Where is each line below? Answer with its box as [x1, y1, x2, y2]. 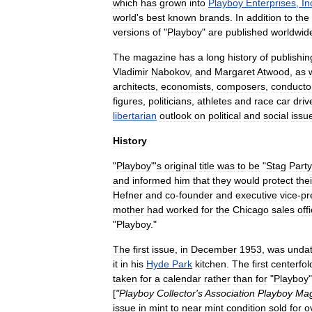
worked [166, 204, 198, 215]
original [164, 160, 196, 171]
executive [235, 189, 277, 201]
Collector [157, 288, 196, 299]
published [226, 26, 268, 38]
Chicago [233, 204, 269, 215]
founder [179, 189, 213, 201]
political [208, 110, 241, 121]
